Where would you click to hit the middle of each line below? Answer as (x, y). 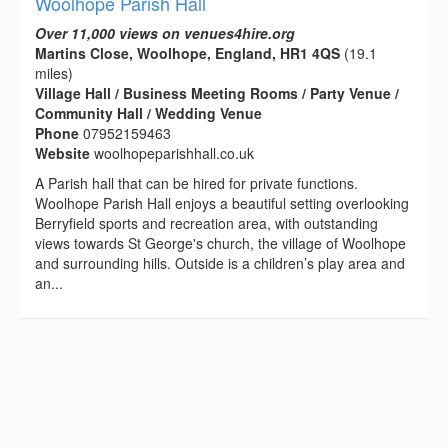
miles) (54, 73)
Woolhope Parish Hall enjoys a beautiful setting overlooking (222, 203)
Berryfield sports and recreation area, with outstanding (206, 223)
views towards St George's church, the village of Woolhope (220, 243)
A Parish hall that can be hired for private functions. (196, 183)
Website (64, 153)
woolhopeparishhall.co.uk (174, 153)
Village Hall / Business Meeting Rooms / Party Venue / (217, 93)
